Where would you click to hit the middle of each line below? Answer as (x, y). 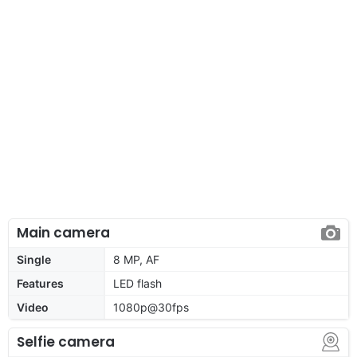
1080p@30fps (151, 307)
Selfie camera (66, 341)
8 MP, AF (136, 259)
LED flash (137, 283)
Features (40, 283)
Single (34, 259)
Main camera (63, 232)
